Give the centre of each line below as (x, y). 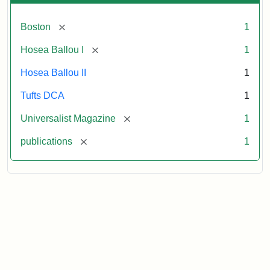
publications (46, 141)
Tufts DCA (42, 95)
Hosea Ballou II (53, 72)
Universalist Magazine (68, 118)
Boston (36, 27)
